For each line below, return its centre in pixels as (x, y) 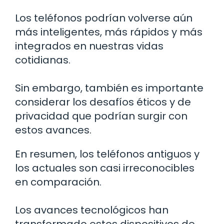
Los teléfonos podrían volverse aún (104, 18)
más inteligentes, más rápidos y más (109, 32)
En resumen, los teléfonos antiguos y (107, 154)
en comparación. (58, 182)
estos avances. (53, 130)
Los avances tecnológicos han (92, 210)
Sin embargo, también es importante (109, 88)
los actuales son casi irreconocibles (105, 168)
